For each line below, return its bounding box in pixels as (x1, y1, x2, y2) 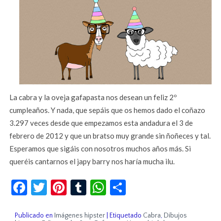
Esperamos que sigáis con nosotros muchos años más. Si (9, 144, 191, 153)
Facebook (27, 174, 93, 193)
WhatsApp (106, 174, 180, 193)
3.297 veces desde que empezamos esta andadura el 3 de (9, 118, 193, 128)
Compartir (126, 174, 196, 193)
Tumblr (86, 174, 136, 193)
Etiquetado (110, 212, 142, 220)
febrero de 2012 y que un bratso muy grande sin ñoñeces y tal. (9, 131, 211, 141)
